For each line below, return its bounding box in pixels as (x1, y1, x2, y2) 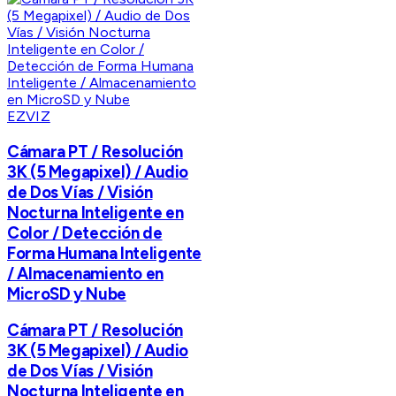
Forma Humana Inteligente (7, 242, 202, 263)
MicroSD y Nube (7, 283, 126, 304)
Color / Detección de (7, 222, 163, 243)
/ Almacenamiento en (7, 263, 164, 284)
